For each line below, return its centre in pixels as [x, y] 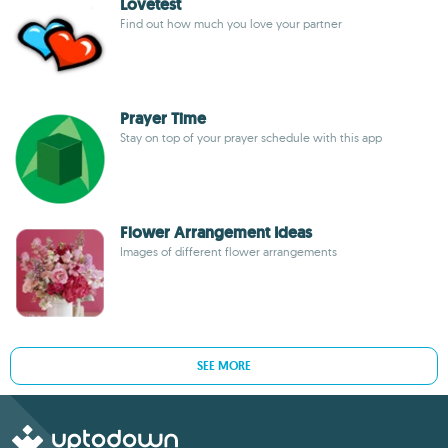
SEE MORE [224, 366]
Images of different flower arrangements [228, 251]
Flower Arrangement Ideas [216, 232]
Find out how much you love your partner [231, 23]
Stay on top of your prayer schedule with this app [251, 137]
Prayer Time [163, 118]
